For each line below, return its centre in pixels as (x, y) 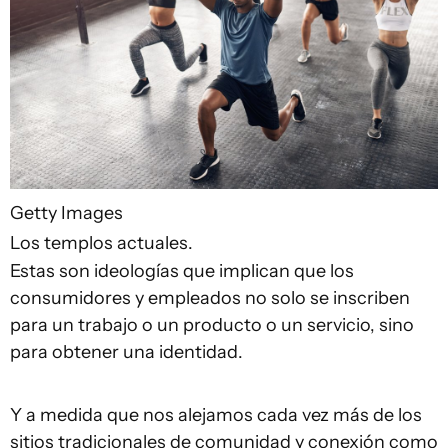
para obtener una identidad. (126, 352)
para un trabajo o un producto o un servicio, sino (212, 325)
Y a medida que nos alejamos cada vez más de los (216, 415)
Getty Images (66, 213)
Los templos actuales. (101, 243)
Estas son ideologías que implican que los (182, 271)
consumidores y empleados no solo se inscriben (210, 298)
